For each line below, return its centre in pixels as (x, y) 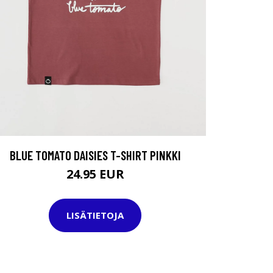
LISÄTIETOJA (95, 215)
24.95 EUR (95, 174)
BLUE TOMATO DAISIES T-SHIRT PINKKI (95, 155)
